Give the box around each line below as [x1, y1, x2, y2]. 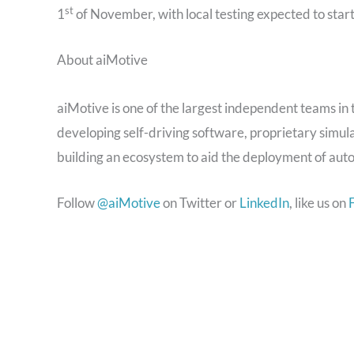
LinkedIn [239, 194, 289, 212]
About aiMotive [57, 51, 148, 69]
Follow [57, 194, 97, 212]
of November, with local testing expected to [73, 5, 327, 22]
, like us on [289, 194, 348, 212]
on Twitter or [160, 194, 239, 212]
